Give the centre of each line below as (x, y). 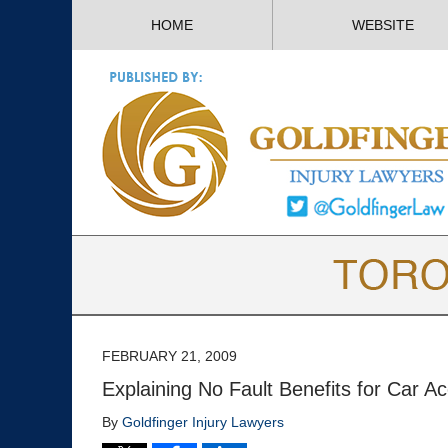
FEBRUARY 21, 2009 (169, 356)
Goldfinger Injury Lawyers (203, 422)
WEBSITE (383, 25)
